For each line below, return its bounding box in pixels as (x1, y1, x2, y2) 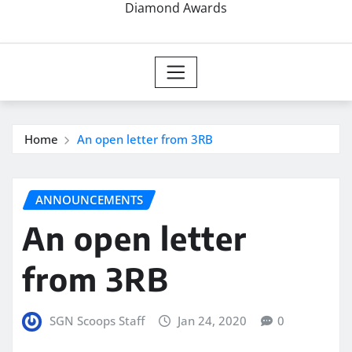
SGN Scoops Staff (49, 312, 145, 328)
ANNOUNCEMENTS (35, 192, 143, 208)
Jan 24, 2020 (178, 312, 247, 328)
